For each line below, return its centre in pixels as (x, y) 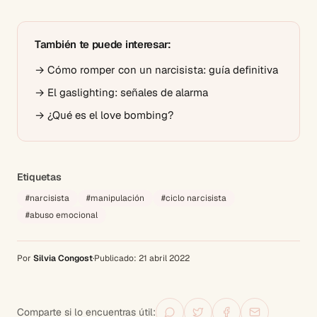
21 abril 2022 (164, 259)
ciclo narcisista (196, 198)
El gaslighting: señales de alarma (128, 93)
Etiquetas (39, 177)
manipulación (117, 198)
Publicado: (116, 259)
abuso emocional (64, 215)
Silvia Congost (63, 259)
